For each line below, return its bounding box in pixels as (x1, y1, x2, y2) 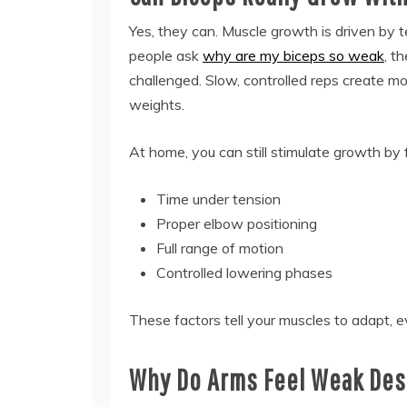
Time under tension (156, 189, 281, 208)
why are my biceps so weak (203, 45, 384, 65)
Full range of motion (156, 238, 283, 257)
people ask (129, 45, 203, 65)
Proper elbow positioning (156, 213, 317, 233)
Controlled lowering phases (156, 263, 333, 282)
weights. (129, 94, 184, 114)
